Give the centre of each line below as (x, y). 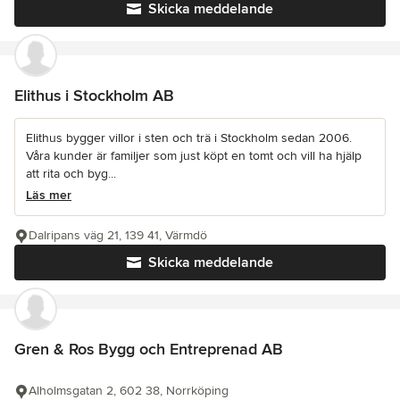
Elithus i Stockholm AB (94, 95)
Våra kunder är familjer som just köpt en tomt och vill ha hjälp (194, 155)
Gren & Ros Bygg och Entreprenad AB (149, 349)
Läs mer (49, 195)
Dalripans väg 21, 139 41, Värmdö (118, 235)
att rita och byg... (71, 173)
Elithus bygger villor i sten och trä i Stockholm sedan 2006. (189, 137)
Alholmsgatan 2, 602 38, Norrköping (129, 390)
